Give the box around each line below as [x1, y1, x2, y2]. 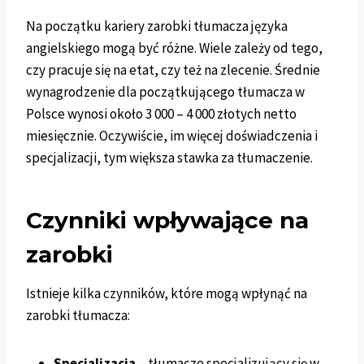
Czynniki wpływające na [26, 206, 309, 235]
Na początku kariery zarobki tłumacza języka [26, 17, 288, 36]
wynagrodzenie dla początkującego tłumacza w [26, 83, 305, 102]
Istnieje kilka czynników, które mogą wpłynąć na [26, 284, 307, 303]
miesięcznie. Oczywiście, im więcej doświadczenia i [26, 127, 318, 145]
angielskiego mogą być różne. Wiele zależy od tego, [26, 39, 323, 58]
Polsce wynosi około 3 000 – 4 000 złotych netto [26, 105, 297, 123]
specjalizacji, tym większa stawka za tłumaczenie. [26, 149, 313, 167]
